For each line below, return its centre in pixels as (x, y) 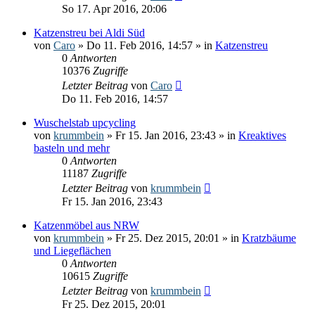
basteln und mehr (72, 148)
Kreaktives (262, 135)
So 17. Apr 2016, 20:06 (114, 8)
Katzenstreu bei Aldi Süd (89, 32)
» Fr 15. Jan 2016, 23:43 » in (171, 135)
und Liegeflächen (72, 250)
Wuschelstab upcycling (85, 122)
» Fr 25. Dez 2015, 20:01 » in (173, 238)
